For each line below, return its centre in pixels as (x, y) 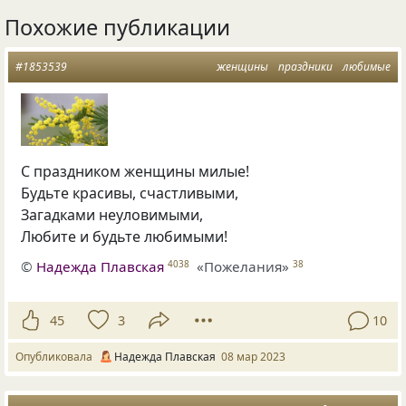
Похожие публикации (117, 28)
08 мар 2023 (253, 357)
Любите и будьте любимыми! (125, 237)
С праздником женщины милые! (135, 172)
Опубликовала (57, 357)
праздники (305, 67)
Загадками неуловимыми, (112, 215)
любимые (367, 67)
